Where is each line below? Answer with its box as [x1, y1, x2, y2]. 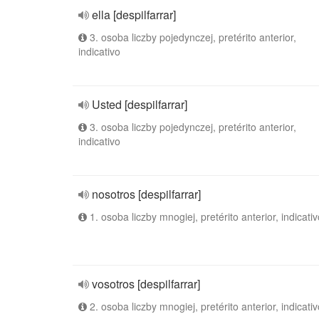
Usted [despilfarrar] [92, 96, 187, 113]
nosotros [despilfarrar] [92, 186, 201, 202]
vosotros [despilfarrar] [92, 276, 200, 292]
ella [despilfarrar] [92, 6, 176, 23]
